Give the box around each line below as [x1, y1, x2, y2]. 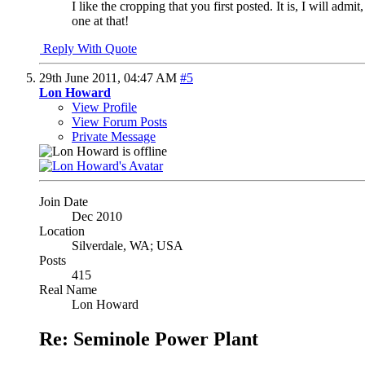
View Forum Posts [72, 115, 167, 130]
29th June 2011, [39, 71, 124, 86]
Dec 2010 [72, 209, 122, 224]
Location [39, 224, 85, 239]
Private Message [72, 130, 156, 144]
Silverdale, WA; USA [72, 239, 183, 253]
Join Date [39, 195, 88, 209]
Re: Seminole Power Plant [39, 328, 258, 350]
